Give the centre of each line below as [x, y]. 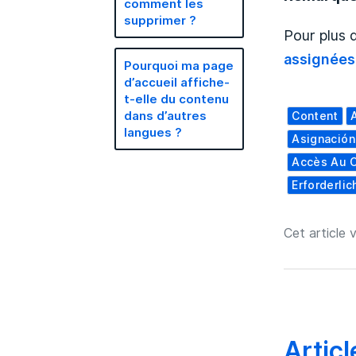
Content [315, 115]
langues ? [153, 132]
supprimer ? [161, 20]
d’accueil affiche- [177, 82]
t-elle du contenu [177, 99]
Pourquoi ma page [179, 66]
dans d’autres [166, 116]
